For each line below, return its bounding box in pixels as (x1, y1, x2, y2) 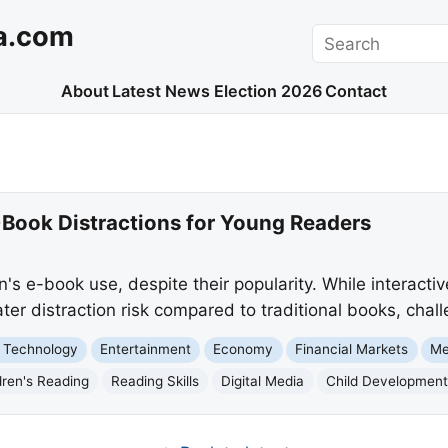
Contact (325, 81, 388, 102)
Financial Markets (295, 341, 409, 358)
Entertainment (100, 341, 192, 358)
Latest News (112, 81, 211, 102)
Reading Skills (111, 372, 200, 389)
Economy (213, 341, 274, 358)
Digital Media (221, 372, 305, 389)
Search (311, 25, 368, 46)
